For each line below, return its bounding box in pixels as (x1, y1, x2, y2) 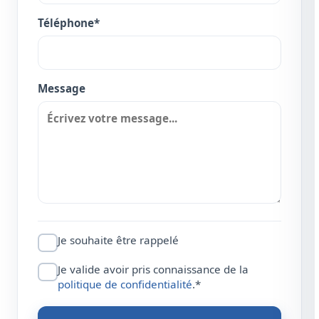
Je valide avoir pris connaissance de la (58, 262, 249, 277)
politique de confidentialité (58, 277, 192, 292)
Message (38, 81, 85, 96)
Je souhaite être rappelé (58, 233, 179, 248)
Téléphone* (38, 16, 100, 31)
